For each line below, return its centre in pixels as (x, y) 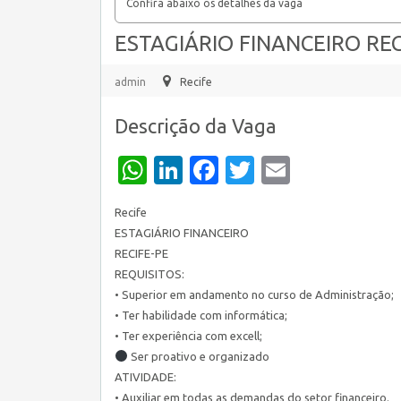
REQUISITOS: (149, 274)
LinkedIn (238, 170)
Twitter (302, 170)
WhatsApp (215, 170)
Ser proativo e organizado (198, 356)
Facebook (282, 170)
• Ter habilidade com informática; (201, 315)
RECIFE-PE (141, 253)
